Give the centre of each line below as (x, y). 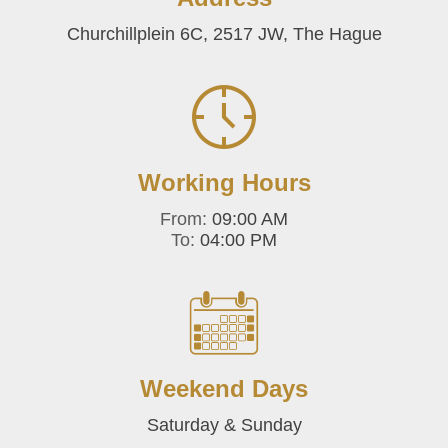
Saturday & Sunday (224, 425)
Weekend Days (224, 388)
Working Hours (224, 182)
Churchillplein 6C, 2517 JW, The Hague (224, 34)
